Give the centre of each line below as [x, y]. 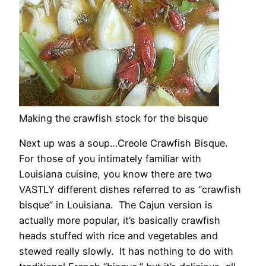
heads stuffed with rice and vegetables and [118, 235]
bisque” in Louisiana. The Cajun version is [116, 205]
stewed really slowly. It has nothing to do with [126, 251]
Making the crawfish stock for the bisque [113, 118]
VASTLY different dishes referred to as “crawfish [130, 189]
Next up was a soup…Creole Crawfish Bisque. [125, 143]
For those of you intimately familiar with [110, 158]
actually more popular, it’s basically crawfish [120, 220]
